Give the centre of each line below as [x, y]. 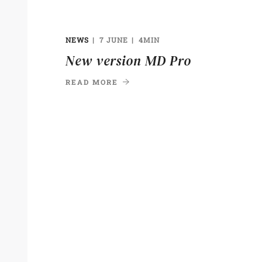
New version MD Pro [128, 61]
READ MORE [92, 82]
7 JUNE [114, 39]
